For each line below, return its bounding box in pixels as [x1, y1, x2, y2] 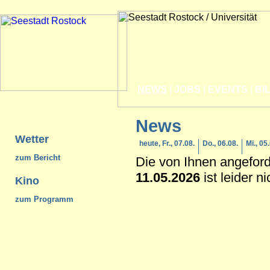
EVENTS [208, 84, 248, 95]
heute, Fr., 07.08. [139, 139, 195, 148]
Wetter [15, 133, 49, 146]
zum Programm [15, 194, 74, 204]
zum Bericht [15, 153, 60, 163]
